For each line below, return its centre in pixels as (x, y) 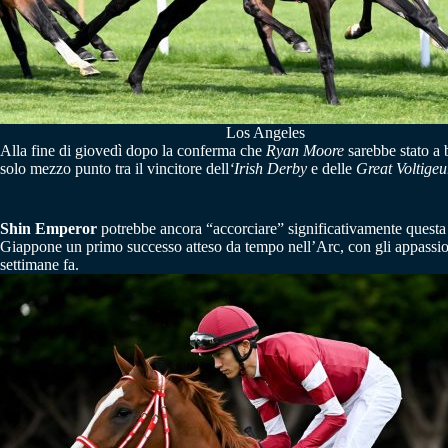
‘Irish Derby (268, 168)
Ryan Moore (305, 150)
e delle (331, 168)
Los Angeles (265, 132)
